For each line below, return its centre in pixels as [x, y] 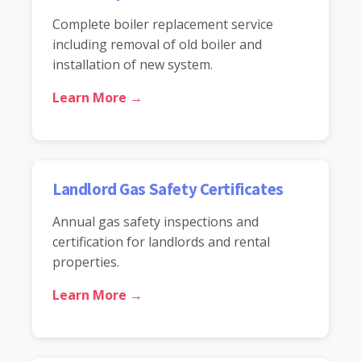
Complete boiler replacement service [163, 24]
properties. [86, 261]
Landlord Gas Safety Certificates [168, 189]
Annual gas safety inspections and [156, 221]
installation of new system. [133, 64]
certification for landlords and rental [161, 241]
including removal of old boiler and [157, 44]
